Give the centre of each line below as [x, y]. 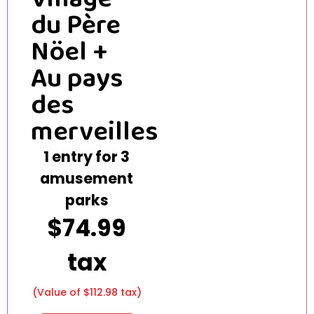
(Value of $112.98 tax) [87, 293]
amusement [87, 179]
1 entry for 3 [87, 157]
